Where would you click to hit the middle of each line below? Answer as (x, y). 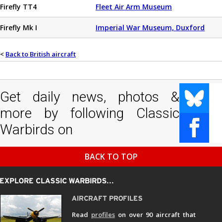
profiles (103, 215)
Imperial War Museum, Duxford (150, 28)
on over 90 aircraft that (155, 215)
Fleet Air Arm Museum (134, 7)
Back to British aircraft (41, 54)
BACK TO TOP (111, 157)
